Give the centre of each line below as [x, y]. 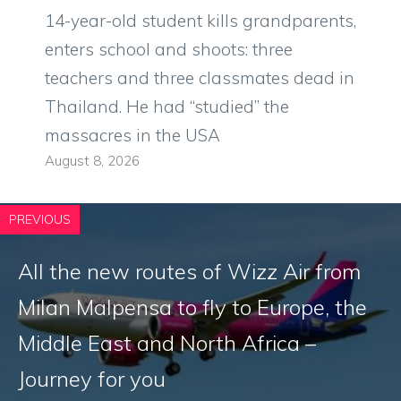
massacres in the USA [132, 136]
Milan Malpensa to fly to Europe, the [192, 307]
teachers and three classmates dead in [200, 78]
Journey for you [92, 379]
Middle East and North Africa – [167, 343]
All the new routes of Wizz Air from [189, 272]
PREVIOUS [40, 220]
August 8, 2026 [92, 161]
